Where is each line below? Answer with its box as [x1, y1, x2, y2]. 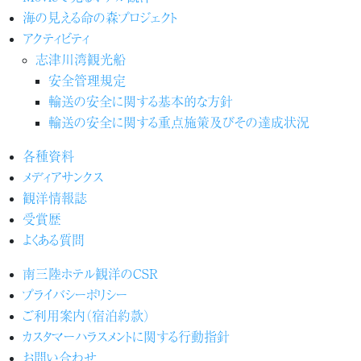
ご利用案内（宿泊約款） [23, 305, 150, 325]
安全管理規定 [48, 69, 126, 89]
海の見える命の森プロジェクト [23, 6, 177, 27]
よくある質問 [23, 229, 85, 249]
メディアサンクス [23, 166, 103, 186]
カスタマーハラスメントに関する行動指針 [23, 326, 230, 346]
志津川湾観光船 [35, 48, 126, 68]
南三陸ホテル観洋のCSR [23, 263, 158, 283]
